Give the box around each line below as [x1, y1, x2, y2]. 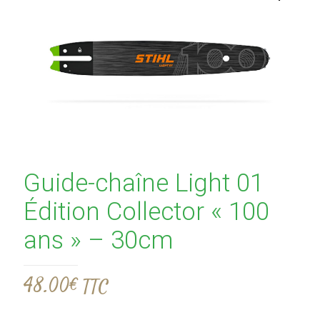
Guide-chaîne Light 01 [24, 168, 264, 198]
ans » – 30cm [24, 225, 174, 255]
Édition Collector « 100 [24, 196, 269, 226]
